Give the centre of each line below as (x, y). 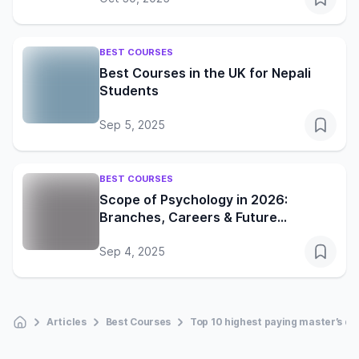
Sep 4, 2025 (132, 252)
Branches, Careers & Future (188, 218)
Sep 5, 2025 (132, 125)
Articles (67, 322)
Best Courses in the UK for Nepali (205, 73)
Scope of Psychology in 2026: (194, 200)
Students (129, 91)
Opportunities (144, 235)
